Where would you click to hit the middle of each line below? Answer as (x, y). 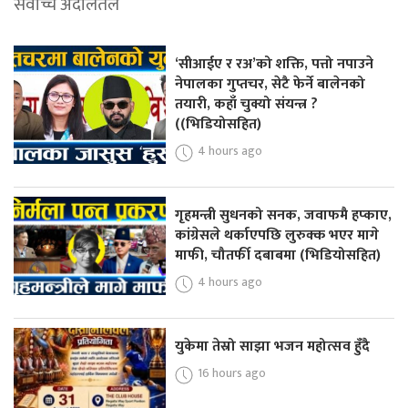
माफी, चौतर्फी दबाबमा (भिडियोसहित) (278, 256)
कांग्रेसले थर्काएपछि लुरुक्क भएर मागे (277, 236)
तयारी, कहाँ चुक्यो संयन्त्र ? (247, 105)
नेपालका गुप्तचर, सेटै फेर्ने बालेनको (270, 85)
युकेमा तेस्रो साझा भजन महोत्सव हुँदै (273, 346)
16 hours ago (232, 372)
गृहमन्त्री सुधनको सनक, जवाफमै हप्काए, (284, 216)
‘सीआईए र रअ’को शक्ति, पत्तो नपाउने (275, 65)
